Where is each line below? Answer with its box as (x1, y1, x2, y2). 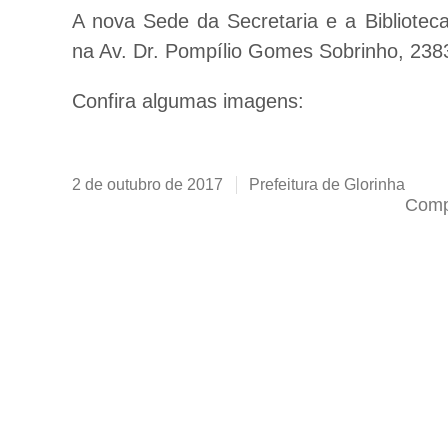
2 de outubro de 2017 (72, 175, 223, 193)
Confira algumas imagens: (72, 89, 304, 112)
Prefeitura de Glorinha (249, 175, 405, 193)
